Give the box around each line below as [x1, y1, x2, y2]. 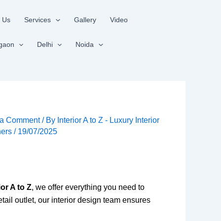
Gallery [74, 16, 96, 24]
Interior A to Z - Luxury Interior [57, 116, 160, 124]
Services [24, 16, 51, 24]
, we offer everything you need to [32, 183, 145, 191]
